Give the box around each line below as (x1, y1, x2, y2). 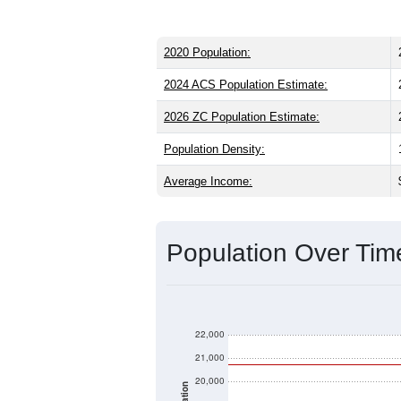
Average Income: (164, 174, 252, 188)
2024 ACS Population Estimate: (164, 77, 328, 91)
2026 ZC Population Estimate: (164, 109, 320, 124)
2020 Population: (164, 45, 251, 59)
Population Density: (164, 141, 265, 156)
